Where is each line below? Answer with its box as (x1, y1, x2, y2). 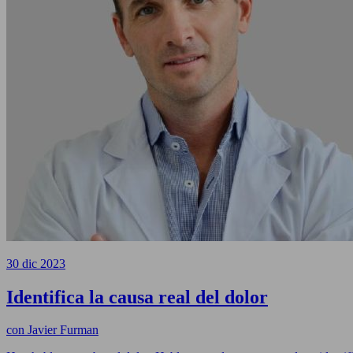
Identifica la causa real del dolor (6, 286, 268, 307)
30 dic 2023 (6, 256, 65, 270)
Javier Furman (24, 323, 98, 337)
